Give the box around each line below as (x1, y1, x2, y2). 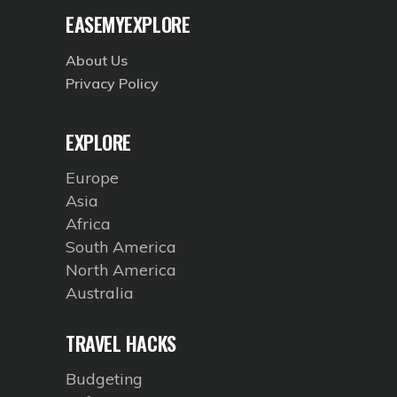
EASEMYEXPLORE (66, 10, 191, 39)
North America (66, 260, 176, 281)
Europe (66, 167, 119, 189)
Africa (66, 214, 111, 235)
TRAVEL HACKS (66, 329, 176, 358)
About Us (66, 51, 128, 70)
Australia (66, 283, 134, 304)
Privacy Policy (66, 74, 159, 93)
